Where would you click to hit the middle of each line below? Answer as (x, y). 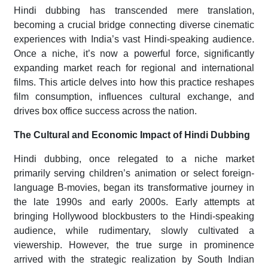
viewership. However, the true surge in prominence (134, 245)
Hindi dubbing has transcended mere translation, (134, 11)
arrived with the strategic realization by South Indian (134, 260)
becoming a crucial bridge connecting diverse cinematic (134, 25)
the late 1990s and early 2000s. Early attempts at (134, 202)
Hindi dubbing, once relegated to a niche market (134, 159)
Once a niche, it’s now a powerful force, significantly (134, 54)
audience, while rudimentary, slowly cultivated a (134, 231)
